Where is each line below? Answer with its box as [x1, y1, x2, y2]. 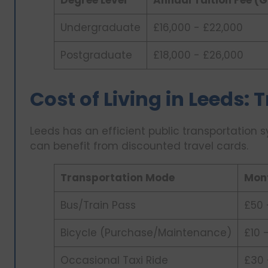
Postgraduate [60, 47, 132, 62]
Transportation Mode [60, 170, 175, 185]
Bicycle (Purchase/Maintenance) [60, 226, 232, 240]
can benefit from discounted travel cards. [30, 139, 248, 154]
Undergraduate [60, 20, 141, 35]
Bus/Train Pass [60, 198, 136, 213]
